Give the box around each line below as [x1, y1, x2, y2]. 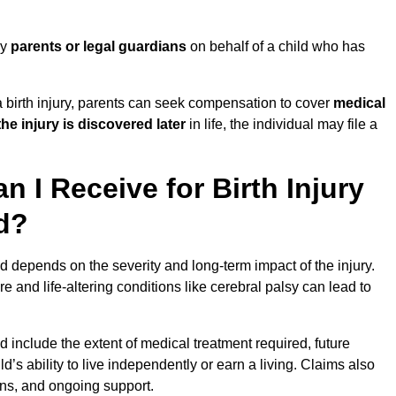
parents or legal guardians [11, 39, 187, 55]
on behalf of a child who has [187, 39, 365, 55]
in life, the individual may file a [186, 117, 377, 133]
